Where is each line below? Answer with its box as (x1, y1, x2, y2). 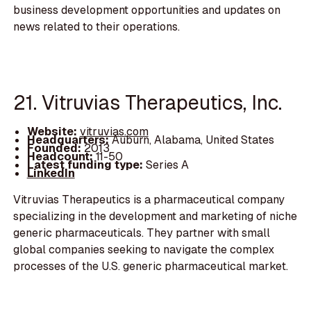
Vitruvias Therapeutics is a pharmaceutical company (13, 192, 285, 208)
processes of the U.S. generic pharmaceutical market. (13, 259, 289, 274)
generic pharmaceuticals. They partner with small (13, 226, 271, 241)
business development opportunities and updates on (13, 2, 281, 17)
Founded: (26, 140, 81, 155)
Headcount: (26, 149, 93, 164)
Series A (142, 157, 189, 172)
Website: (26, 124, 80, 139)
